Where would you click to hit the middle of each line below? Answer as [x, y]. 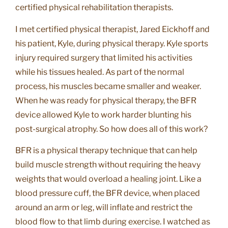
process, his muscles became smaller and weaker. [108, 86]
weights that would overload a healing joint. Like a [108, 179]
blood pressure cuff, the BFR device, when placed [108, 193]
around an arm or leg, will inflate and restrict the [104, 207]
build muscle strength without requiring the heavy [108, 164]
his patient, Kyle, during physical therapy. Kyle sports [112, 43]
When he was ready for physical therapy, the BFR [106, 100]
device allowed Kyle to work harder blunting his [103, 115]
